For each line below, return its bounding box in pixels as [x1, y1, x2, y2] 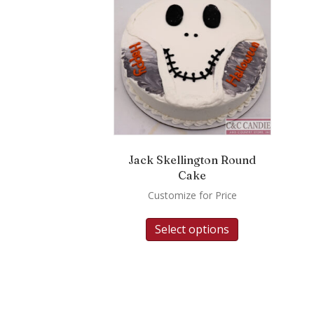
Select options [155, 221, 230, 237]
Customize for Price [147, 188, 237, 202]
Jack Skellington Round [128, 152, 257, 167]
